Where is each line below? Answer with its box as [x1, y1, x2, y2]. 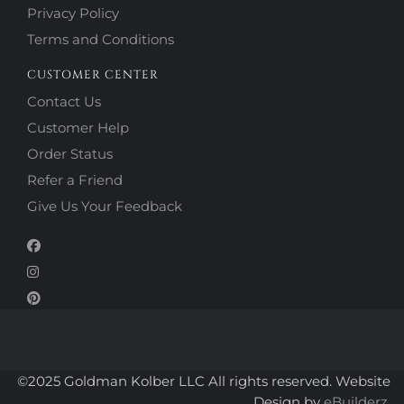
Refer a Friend [27, 171, 123, 189]
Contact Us [27, 93, 101, 111]
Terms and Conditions [27, 31, 174, 49]
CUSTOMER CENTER [27, 67, 159, 84]
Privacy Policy [27, 5, 119, 23]
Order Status [27, 145, 113, 163]
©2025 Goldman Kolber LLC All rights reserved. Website [17, 372, 390, 390]
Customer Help [27, 119, 129, 137]
